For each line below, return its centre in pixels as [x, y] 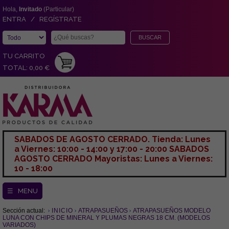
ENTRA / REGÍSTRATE [42, 19]
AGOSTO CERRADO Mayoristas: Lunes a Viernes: [113, 159]
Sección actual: [25, 211]
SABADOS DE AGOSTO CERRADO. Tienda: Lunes [112, 139]
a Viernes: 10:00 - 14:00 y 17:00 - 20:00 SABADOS [112, 149]
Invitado [30, 9]
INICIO [62, 211]
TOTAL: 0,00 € [26, 68]
